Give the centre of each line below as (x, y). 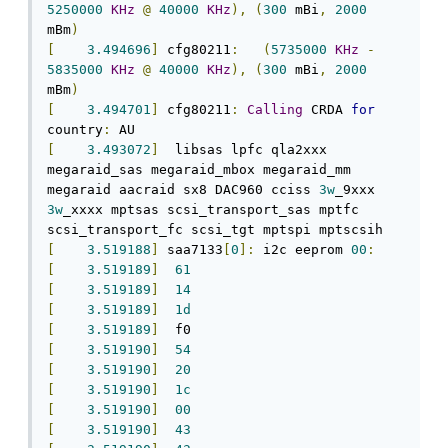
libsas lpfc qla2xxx (243, 150)
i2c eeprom (303, 250)
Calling (275, 110)
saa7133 (191, 250)
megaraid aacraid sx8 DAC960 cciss (183, 190)
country (75, 130)
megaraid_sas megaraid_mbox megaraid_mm (199, 170)
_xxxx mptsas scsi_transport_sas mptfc (211, 210)
